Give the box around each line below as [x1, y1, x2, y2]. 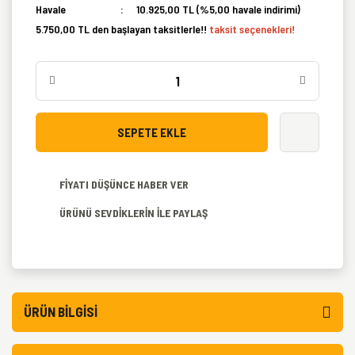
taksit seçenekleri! [209, 21, 295, 36]
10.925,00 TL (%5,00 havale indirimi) [136, 2, 301, 16]
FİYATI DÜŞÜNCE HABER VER [59, 177, 189, 191]
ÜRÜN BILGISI [24, 303, 97, 319]
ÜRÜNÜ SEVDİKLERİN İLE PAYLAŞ [59, 205, 208, 219]
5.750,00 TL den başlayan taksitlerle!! [36, 21, 209, 36]
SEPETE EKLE [117, 124, 186, 139]
